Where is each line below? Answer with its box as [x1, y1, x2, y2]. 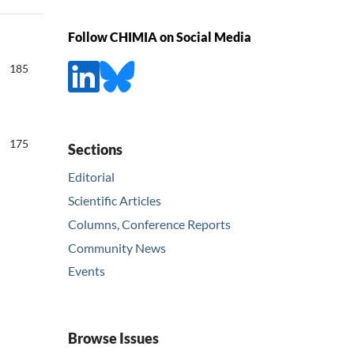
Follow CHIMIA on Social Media [68, 29, 251, 45]
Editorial [68, 168, 115, 184]
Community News [68, 239, 166, 255]
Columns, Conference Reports [68, 216, 231, 232]
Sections [68, 140, 122, 158]
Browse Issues [68, 330, 159, 348]
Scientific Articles [68, 192, 161, 208]
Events [68, 263, 105, 279]
